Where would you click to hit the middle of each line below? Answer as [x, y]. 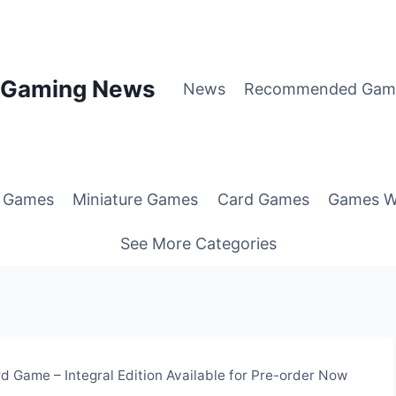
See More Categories [198, 243]
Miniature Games [136, 200]
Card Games [263, 200]
